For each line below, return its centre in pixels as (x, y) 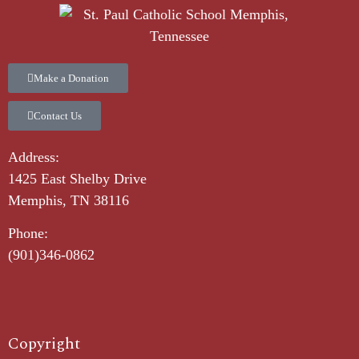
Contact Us (58, 115)
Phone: (28, 234)
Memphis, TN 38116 (69, 200)
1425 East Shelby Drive (77, 178)
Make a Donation (71, 78)
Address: (34, 157)
